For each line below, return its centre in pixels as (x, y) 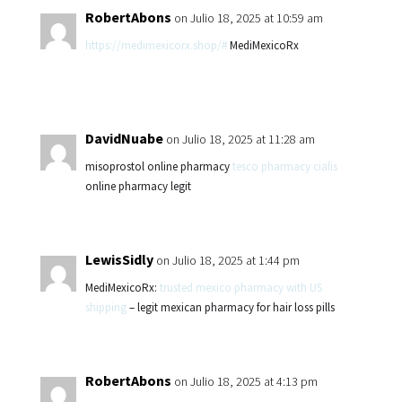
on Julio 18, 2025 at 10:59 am (248, 18)
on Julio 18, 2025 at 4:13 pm (245, 381)
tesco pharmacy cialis (284, 166)
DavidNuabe (124, 138)
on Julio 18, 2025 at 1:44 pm (227, 260)
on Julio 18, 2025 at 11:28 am (240, 139)
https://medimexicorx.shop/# (156, 45)
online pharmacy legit (138, 186)
